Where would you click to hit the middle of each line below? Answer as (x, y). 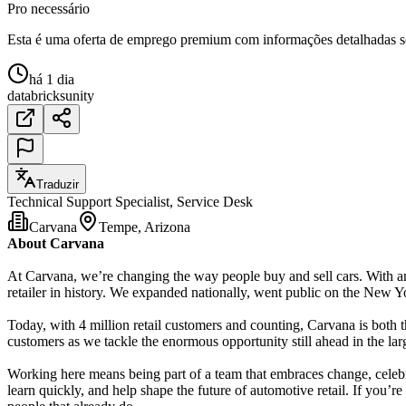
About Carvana (56, 243)
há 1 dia (52, 79)
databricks (36, 95)
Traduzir (58, 184)
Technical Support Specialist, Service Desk (130, 201)
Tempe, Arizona (145, 227)
